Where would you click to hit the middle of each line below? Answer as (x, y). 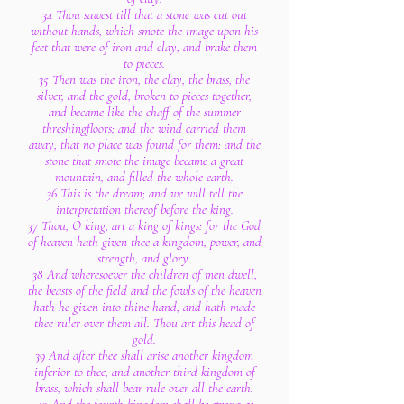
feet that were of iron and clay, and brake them (144, 47)
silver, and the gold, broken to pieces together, (144, 96)
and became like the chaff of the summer (144, 112)
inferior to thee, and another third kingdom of (144, 372)
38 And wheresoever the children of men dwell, (144, 274)
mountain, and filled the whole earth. (144, 177)
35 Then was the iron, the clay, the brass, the (144, 79)
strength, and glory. (144, 258)
